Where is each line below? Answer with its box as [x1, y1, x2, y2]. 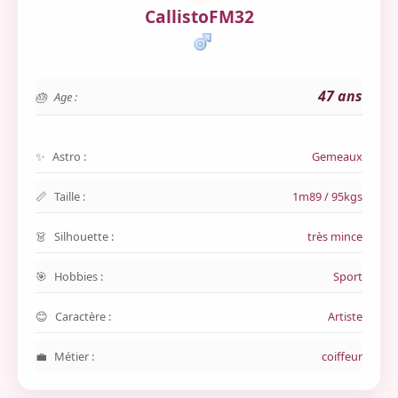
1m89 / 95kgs [292, 188, 362, 204]
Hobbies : [54, 268, 103, 284]
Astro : [52, 148, 86, 164]
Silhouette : [54, 228, 114, 244]
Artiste [328, 308, 362, 324]
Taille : [54, 188, 85, 204]
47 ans [318, 86, 362, 106]
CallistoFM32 [144, 4, 254, 28]
